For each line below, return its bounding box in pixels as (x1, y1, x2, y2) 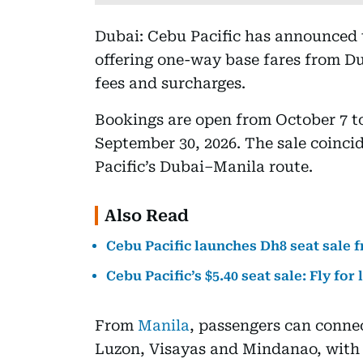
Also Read (105, 205, 189, 225)
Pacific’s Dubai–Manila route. (95, 157, 313, 175)
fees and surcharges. (95, 74, 246, 92)
